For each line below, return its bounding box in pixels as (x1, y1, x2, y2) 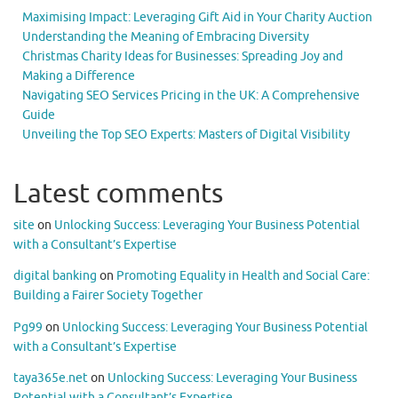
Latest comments (13, 176, 223, 211)
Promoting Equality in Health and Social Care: (116, 268, 370, 284)
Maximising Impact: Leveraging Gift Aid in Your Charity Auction (22, 9, 372, 25)
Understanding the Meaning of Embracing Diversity (22, 28, 309, 44)
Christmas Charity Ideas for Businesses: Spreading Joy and (22, 48, 343, 64)
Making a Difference (22, 68, 135, 84)
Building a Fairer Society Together (13, 288, 203, 304)
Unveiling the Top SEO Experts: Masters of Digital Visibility (22, 126, 350, 142)
